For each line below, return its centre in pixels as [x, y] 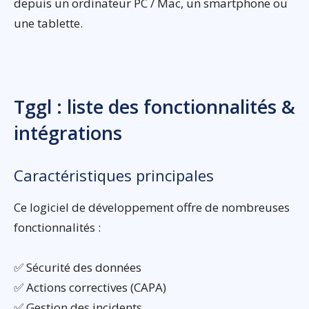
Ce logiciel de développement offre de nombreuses [152, 207]
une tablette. [48, 23]
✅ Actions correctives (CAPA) [90, 287]
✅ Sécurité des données [78, 267]
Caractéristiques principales [114, 175]
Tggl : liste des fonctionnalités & [154, 106]
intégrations [68, 132]
